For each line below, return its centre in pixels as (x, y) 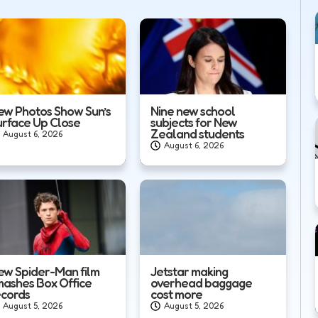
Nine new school (192, 110)
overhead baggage (201, 283)
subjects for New (193, 122)
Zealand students (197, 133)
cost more (176, 294)
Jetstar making (189, 272)
